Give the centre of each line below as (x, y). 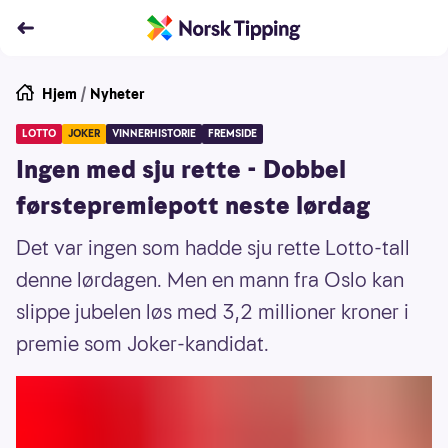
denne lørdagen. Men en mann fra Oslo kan (210, 280)
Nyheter (117, 94)
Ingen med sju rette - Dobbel (181, 170)
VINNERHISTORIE (154, 133)
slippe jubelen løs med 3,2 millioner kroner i (212, 312)
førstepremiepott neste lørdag (193, 206)
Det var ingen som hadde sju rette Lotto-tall (213, 248)
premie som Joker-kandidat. (142, 344)
